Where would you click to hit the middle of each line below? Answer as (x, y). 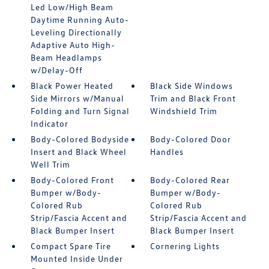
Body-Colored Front (72, 180)
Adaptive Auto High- (73, 45)
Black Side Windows (192, 86)
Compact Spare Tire (71, 246)
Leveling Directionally (76, 32)
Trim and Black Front (193, 98)
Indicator (49, 123)
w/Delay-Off (56, 70)
